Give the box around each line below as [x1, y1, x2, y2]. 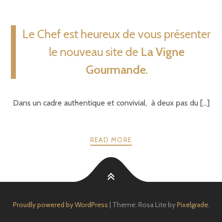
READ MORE [90, 136, 132, 144]
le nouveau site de [49, 45, 141, 59]
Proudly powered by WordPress [12, 200, 108, 210]
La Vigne [140, 45, 184, 59]
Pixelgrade [176, 200, 208, 210]
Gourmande [85, 62, 146, 77]
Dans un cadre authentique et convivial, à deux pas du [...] [12, 98, 210, 108]
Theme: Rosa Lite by [112, 200, 177, 210]
